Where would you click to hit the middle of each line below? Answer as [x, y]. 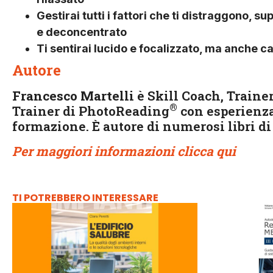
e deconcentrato [82, 32]
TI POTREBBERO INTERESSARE [85, 197]
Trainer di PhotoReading [91, 111]
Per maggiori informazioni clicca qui [126, 151]
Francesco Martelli [75, 95]
